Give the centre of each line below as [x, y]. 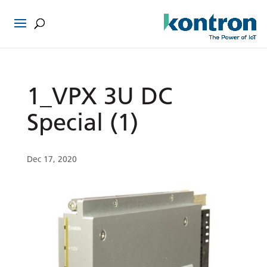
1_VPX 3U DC [99, 95]
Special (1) [82, 122]
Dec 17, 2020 [52, 159]
